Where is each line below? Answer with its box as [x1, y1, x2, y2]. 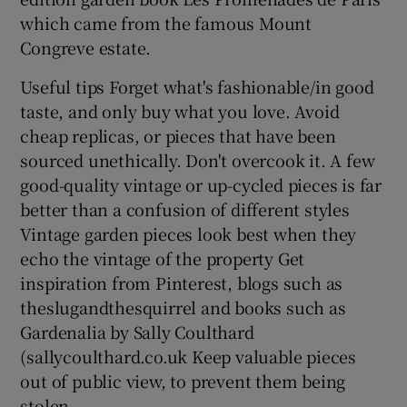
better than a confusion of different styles [20, 196, 350, 221]
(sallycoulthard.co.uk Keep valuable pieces [20, 343, 357, 368]
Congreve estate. [20, 35, 152, 59]
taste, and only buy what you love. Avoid [20, 98, 340, 123]
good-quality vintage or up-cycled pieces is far [20, 172, 382, 196]
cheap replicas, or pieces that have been [20, 123, 336, 147]
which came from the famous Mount [20, 10, 313, 35]
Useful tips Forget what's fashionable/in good [20, 74, 374, 98]
